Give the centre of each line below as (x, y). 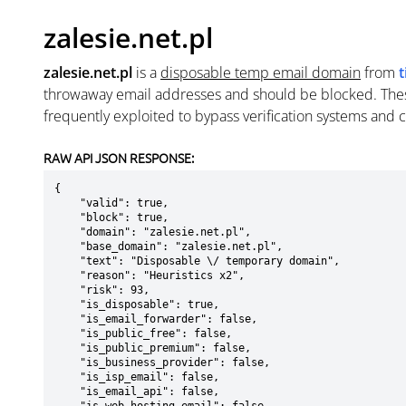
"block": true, (67, 217)
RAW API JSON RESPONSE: (119, 158)
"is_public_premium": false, (67, 348)
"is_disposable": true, (67, 304)
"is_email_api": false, (67, 391)
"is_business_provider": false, (67, 362)
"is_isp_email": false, (67, 377)
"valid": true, (67, 203)
